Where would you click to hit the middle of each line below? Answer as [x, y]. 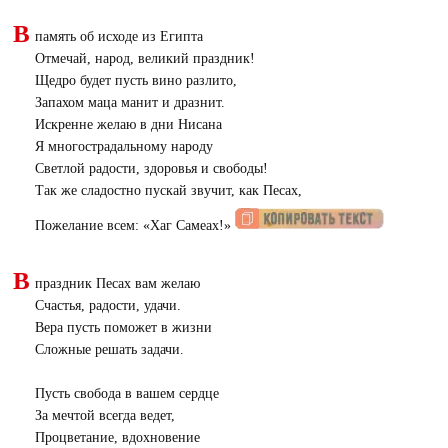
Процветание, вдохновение [117, 437]
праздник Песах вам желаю [117, 283]
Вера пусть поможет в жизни [123, 327]
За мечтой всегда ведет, [104, 415]
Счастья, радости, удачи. [107, 305]
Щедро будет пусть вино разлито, [135, 80]
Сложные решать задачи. [109, 349]
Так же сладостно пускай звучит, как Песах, [168, 190]
